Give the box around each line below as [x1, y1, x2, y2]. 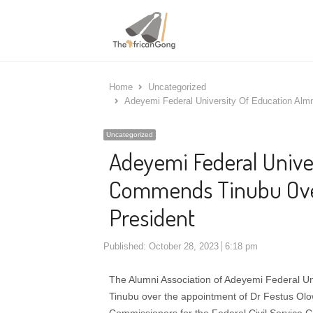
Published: [103, 241, 149, 252]
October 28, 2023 [149, 241, 219, 252]
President [109, 202, 195, 232]
